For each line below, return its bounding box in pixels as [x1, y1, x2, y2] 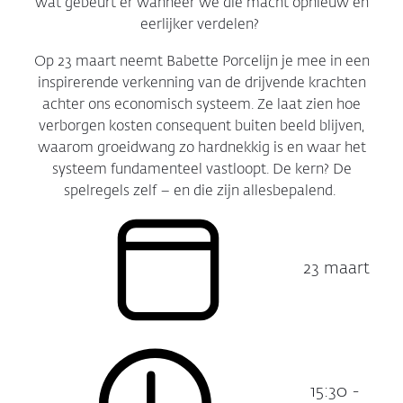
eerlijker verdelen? [140, 17, 259, 33]
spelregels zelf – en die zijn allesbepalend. [64, 183, 336, 199]
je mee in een [277, 53, 370, 69]
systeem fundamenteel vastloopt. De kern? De [51, 161, 352, 177]
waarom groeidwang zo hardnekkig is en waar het [37, 139, 366, 156]
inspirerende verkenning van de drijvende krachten [37, 75, 366, 91]
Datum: [201, 273, 258, 289]
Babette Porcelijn [166, 53, 278, 69]
